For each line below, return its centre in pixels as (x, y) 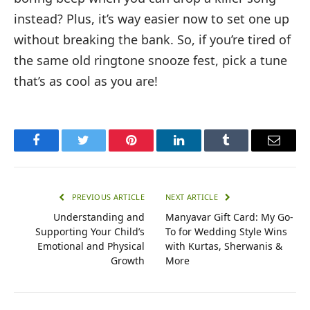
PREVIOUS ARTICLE (107, 197)
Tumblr (244, 151)
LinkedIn (200, 151)
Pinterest (152, 151)
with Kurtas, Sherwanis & (224, 246)
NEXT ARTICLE (193, 197)
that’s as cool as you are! (86, 81)
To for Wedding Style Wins (226, 232)
